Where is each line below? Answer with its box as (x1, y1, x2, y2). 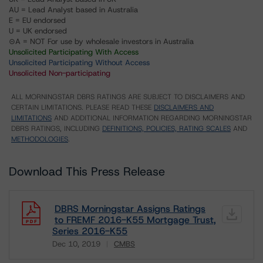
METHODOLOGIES (11, 134, 68, 144)
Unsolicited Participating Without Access (9, 58, 150, 68)
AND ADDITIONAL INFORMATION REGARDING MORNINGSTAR (52, 113, 252, 123)
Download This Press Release (9, 164, 165, 179)
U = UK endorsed (9, 26, 67, 36)
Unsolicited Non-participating (9, 68, 110, 78)
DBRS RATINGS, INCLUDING (11, 124, 102, 133)
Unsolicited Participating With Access (9, 47, 139, 57)
